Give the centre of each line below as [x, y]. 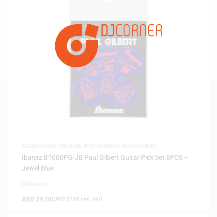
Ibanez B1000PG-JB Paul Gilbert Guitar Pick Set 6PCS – [105, 157]
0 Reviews [35, 184]
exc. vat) [91, 199]
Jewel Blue [38, 168]
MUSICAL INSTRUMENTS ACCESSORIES [108, 146]
